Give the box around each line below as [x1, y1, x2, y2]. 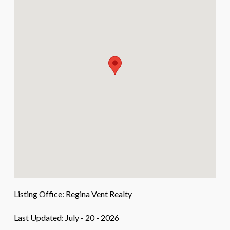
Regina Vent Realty [64, 188, 132, 199]
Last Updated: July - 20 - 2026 [13, 212, 119, 222]
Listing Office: [13, 188, 64, 199]
